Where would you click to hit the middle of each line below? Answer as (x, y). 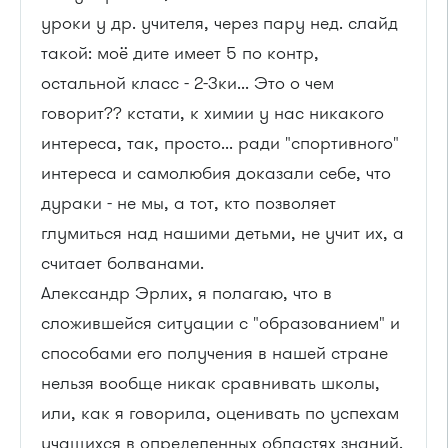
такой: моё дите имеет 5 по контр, (180, 52)
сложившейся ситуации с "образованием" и (220, 322)
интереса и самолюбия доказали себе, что (216, 172)
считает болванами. (122, 262)
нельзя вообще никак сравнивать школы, (210, 382)
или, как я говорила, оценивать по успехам (220, 412)
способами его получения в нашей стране (214, 352)
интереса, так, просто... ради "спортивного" (220, 142)
